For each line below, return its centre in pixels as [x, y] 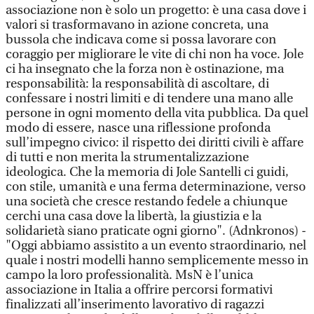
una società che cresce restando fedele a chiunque [146, 202]
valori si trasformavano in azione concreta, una [137, 25]
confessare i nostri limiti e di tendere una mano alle [149, 98]
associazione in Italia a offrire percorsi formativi [139, 290]
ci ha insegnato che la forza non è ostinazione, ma [145, 69]
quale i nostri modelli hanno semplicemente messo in [157, 260]
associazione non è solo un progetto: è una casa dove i [156, 10]
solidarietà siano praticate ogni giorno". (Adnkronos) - [156, 231]
